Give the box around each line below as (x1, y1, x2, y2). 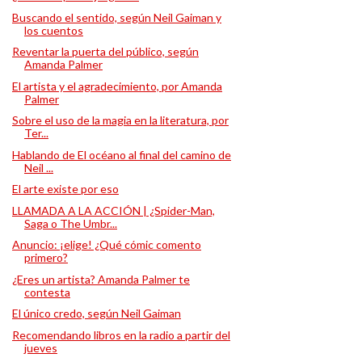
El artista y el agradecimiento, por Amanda (11, 78, 222, 93)
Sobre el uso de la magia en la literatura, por (11, 113, 229, 127)
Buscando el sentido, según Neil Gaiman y (11, 10, 221, 24)
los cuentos (23, 23, 83, 37)
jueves (23, 340, 57, 355)
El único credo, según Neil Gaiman (11, 306, 181, 320)
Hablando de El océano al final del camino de (11, 147, 231, 162)
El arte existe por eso (11, 182, 119, 196)
